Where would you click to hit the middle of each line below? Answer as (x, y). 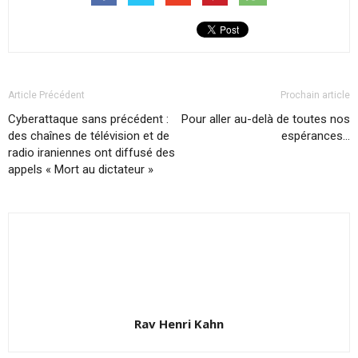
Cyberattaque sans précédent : (88, 119)
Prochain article (315, 95)
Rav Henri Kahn (179, 324)
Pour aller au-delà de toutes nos (266, 119)
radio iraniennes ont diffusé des (91, 153)
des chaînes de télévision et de (89, 136)
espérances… (316, 136)
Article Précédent (46, 95)
